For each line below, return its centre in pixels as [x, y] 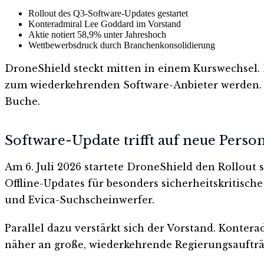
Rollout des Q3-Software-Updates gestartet [108, 13]
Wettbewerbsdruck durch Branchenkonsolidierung [122, 45]
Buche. [22, 101]
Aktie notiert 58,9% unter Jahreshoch [97, 34]
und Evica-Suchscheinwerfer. [80, 200]
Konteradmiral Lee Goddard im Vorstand [105, 24]
